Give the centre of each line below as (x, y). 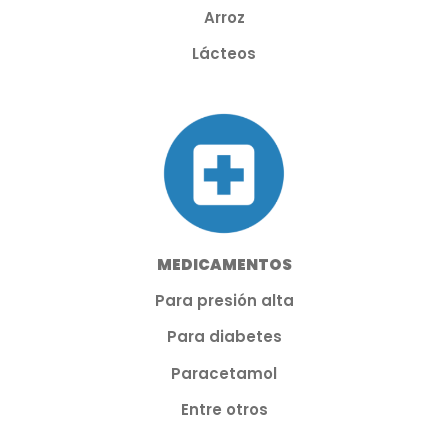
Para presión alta (224, 301)
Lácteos (224, 54)
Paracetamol (224, 373)
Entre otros (224, 410)
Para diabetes (224, 337)
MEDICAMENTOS (224, 264)
